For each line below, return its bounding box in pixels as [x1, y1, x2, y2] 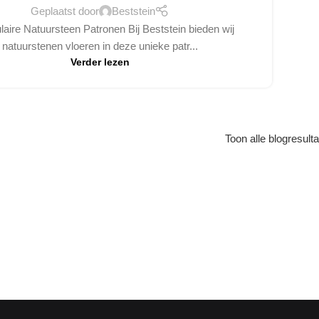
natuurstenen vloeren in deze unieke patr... [1, 40, 198, 53]
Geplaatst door [30, 5, 99, 17]
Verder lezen [70, 57, 130, 68]
